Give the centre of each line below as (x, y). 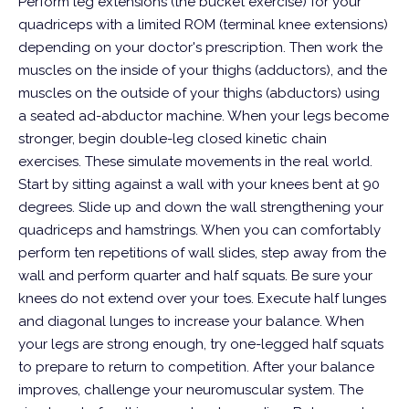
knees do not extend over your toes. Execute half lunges (202, 299)
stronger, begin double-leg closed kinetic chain (173, 139)
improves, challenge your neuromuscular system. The (191, 390)
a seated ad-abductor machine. (121, 116)
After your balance (314, 367)
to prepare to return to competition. (134, 367)
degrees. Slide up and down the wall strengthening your (201, 207)
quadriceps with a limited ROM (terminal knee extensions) (203, 25)
